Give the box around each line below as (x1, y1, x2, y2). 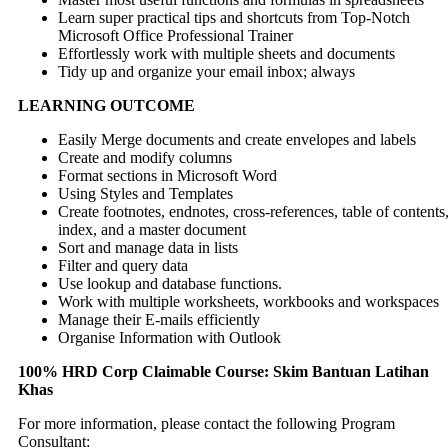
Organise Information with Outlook (58, 328, 281, 346)
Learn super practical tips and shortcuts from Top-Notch (58, 8, 410, 26)
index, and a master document (58, 220, 246, 238)
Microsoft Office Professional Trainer (58, 26, 293, 44)
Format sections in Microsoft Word (58, 166, 277, 184)
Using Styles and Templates (58, 184, 233, 202)
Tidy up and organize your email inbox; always (58, 62, 355, 80)
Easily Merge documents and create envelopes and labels (58, 130, 416, 148)
